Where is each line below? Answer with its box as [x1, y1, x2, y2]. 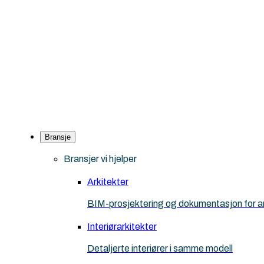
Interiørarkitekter [87, 222, 157, 232]
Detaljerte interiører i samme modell [87, 243, 233, 254]
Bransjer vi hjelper [64, 154, 137, 164]
